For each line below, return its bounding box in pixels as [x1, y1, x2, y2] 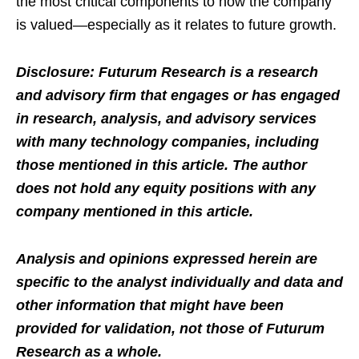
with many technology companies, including [16, 133, 319, 150]
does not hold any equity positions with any [16, 179, 316, 196]
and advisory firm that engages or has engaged [16, 87, 340, 103]
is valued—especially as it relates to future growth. [16, 16, 337, 33]
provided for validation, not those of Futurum [16, 320, 325, 337]
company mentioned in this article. [16, 203, 253, 220]
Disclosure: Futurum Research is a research [16, 63, 318, 80]
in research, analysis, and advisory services [16, 110, 317, 127]
